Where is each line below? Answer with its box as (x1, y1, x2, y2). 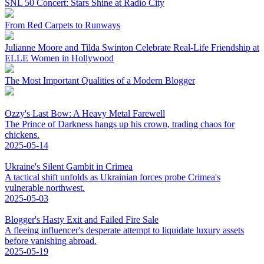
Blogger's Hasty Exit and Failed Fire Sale (5, 214, 159, 225)
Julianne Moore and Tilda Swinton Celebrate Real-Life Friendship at (5, 42, 259, 52)
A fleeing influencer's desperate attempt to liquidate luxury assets (5, 225, 244, 235)
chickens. (5, 129, 39, 140)
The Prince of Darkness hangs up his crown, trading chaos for (5, 118, 235, 129)
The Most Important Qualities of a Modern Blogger (5, 75, 195, 85)
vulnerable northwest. (5, 182, 85, 193)
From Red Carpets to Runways (5, 19, 120, 30)
